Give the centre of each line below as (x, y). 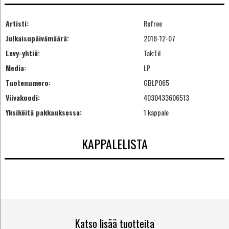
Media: (16, 67)
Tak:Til (152, 53)
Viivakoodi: (22, 97)
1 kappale (156, 112)
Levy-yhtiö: (22, 53)
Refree (153, 23)
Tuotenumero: (28, 82)
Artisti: (17, 23)
